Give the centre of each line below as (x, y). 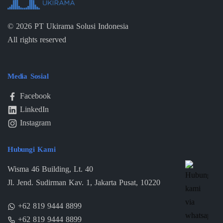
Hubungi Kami (32, 149)
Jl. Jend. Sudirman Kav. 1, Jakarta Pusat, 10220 (84, 182)
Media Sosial (28, 76)
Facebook (35, 96)
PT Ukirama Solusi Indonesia (80, 26)
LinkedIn (34, 109)
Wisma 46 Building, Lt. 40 (50, 169)
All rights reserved (37, 39)
